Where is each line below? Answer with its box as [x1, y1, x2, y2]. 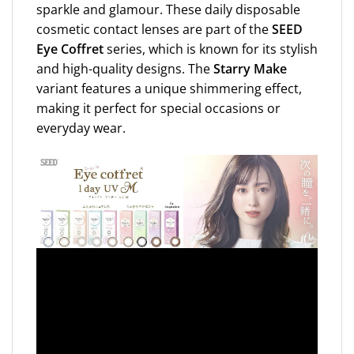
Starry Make [213, 59, 287, 77]
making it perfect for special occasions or [36, 99, 281, 117]
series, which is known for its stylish [107, 40, 318, 58]
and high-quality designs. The [36, 59, 213, 77]
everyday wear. [36, 119, 126, 137]
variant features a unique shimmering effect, [36, 79, 302, 97]
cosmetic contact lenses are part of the [36, 20, 272, 38]
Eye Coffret [36, 40, 107, 58]
